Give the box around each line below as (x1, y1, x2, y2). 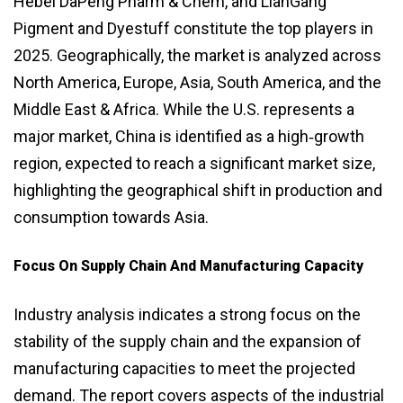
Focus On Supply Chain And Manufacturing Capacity (13, 256, 363, 274)
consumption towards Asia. (13, 207, 209, 227)
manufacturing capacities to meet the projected (13, 358, 355, 378)
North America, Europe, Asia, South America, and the (13, 72, 381, 92)
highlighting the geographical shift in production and (13, 180, 382, 200)
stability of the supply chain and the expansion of (13, 331, 362, 351)
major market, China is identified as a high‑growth (13, 126, 364, 146)
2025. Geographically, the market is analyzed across (13, 45, 381, 65)
